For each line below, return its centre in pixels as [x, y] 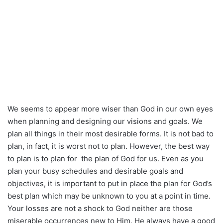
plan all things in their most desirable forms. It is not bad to [111, 134]
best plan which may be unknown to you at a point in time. [109, 196]
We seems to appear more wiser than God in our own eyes [110, 109]
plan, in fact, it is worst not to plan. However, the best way [109, 146]
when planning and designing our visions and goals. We [105, 121]
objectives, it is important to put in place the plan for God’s [110, 183]
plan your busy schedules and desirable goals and [95, 171]
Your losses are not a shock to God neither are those [100, 208]
